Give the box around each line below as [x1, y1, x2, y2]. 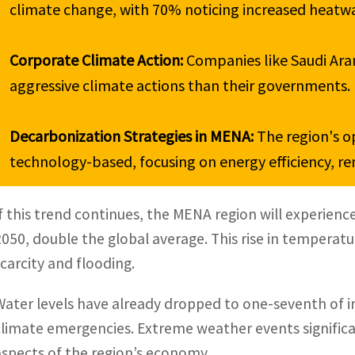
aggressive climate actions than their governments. [10, 75, 351, 96]
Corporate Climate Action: [10, 50, 187, 71]
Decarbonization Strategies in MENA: [10, 126, 258, 147]
